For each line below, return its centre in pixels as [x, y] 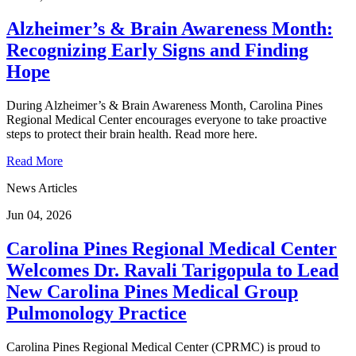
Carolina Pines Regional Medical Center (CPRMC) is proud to [163, 347]
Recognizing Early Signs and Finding [157, 50]
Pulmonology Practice [97, 313]
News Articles [42, 188]
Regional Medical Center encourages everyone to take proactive [166, 120]
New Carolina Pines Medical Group [152, 292]
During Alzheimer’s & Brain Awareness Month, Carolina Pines [164, 106]
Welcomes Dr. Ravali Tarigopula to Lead [172, 271]
